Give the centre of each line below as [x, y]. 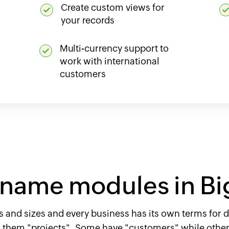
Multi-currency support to [114, 49]
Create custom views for [113, 8]
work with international [109, 61]
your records [88, 20]
